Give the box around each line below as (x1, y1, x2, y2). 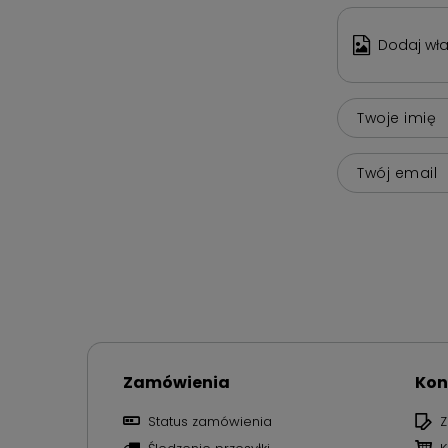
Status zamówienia (148, 411, 272, 431)
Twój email (357, 163, 437, 183)
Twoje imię (357, 108, 436, 128)
